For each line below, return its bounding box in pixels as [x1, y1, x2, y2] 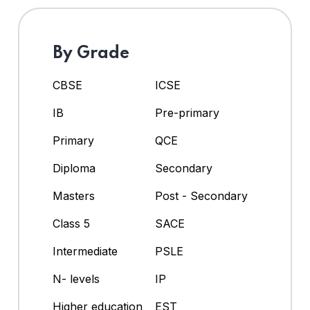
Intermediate [53, 244, 118, 259]
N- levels [53, 272, 100, 286]
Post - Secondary [155, 189, 248, 203]
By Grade [53, 45, 129, 63]
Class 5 [53, 217, 90, 231]
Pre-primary [155, 106, 219, 120]
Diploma [53, 161, 95, 176]
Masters [53, 189, 95, 203]
